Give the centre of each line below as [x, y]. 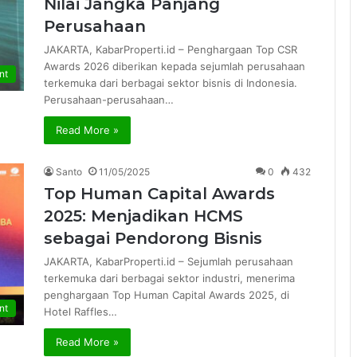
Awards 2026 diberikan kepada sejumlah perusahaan [175, 66]
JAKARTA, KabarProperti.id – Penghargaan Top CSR [171, 49]
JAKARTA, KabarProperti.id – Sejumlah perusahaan [169, 261]
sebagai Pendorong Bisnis [153, 238]
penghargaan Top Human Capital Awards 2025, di [167, 295]
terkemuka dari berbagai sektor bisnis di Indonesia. [171, 83]
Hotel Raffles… [80, 312]
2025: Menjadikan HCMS [143, 216]
